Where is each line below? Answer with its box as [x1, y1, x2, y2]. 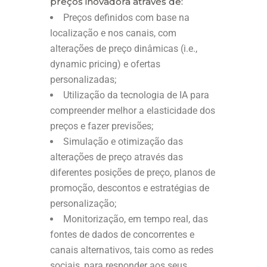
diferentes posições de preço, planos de [50, 166, 215, 178]
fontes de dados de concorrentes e [50, 228, 194, 240]
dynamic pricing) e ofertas [50, 58, 160, 70]
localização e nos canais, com [50, 27, 176, 39]
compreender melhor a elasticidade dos [50, 104, 215, 116]
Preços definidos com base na [63, 11, 190, 23]
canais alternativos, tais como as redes [50, 244, 213, 256]
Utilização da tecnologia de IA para [63, 89, 209, 101]
